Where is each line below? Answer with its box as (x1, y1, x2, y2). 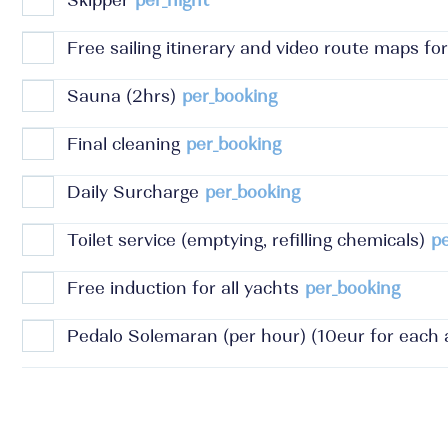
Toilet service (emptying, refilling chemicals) (67, 231, 425, 249)
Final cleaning (67, 135, 180, 153)
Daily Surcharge (67, 183, 199, 201)
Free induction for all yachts (67, 279, 299, 297)
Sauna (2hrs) (67, 87, 176, 105)
